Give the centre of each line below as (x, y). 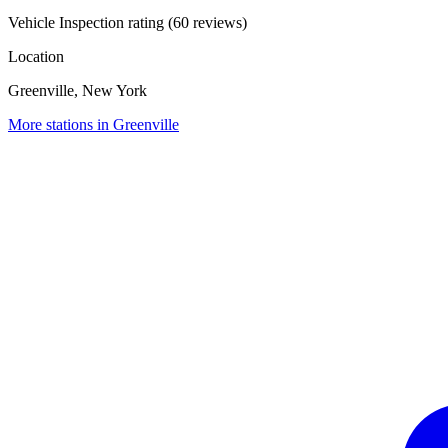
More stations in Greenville (93, 125)
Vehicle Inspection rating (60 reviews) (127, 23)
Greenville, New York (77, 91)
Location (36, 57)
